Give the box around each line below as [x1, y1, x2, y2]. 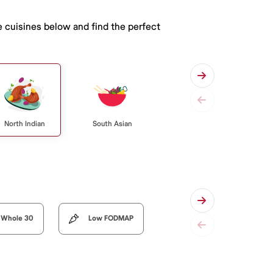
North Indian [4, 119, 45, 129]
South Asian [92, 119, 132, 129]
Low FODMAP [88, 213, 133, 223]
